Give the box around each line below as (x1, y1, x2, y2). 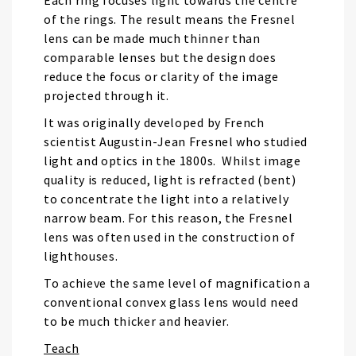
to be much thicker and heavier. (44, 313, 230, 329)
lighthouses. (44, 248, 118, 264)
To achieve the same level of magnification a (44, 275, 311, 291)
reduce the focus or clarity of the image (44, 68, 279, 84)
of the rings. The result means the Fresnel (44, 11, 296, 27)
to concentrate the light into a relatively (44, 191, 289, 207)
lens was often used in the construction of (44, 229, 296, 245)
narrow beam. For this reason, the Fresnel (44, 210, 293, 226)
